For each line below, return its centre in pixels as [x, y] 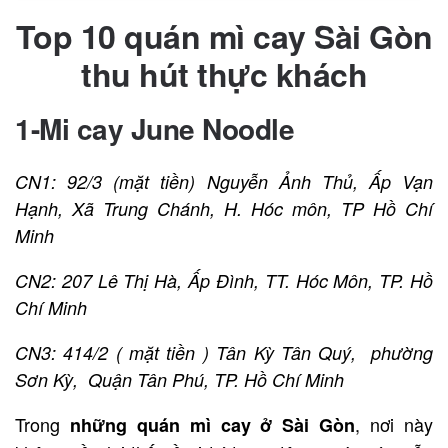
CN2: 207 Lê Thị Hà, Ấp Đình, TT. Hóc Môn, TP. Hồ [224, 280]
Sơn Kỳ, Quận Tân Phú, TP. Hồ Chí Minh [179, 379]
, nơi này [394, 423]
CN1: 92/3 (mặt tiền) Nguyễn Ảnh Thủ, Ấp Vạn [224, 181]
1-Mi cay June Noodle [154, 128]
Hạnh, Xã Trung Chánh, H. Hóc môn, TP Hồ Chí [224, 208]
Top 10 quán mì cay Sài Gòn [224, 35]
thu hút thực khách [224, 73]
